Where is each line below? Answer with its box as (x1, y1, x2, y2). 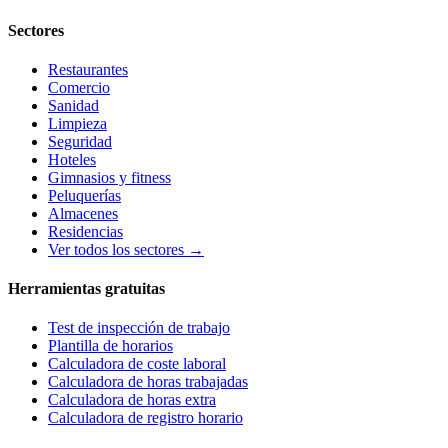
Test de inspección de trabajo (48, 319, 230, 337)
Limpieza (48, 114, 107, 132)
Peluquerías (48, 186, 121, 204)
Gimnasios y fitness (48, 168, 171, 186)
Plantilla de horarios (48, 337, 173, 355)
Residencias (48, 222, 123, 240)
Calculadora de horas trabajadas (48, 373, 248, 391)
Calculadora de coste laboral (48, 355, 226, 373)
